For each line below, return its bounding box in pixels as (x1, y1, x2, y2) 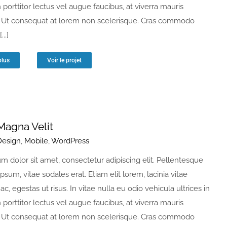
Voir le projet (47, 57, 82, 64)
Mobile (24, 136, 48, 145)
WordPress (51, 136, 89, 145)
